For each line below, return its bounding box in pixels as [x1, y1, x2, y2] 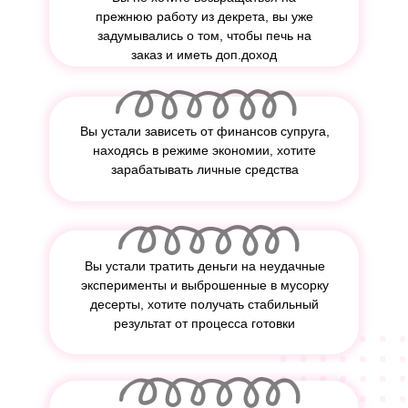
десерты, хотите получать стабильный [90, 297, 319, 311]
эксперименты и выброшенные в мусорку [80, 278, 329, 292]
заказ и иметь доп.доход [131, 47, 277, 62]
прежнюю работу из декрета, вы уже [95, 9, 313, 24]
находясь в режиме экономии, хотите [93, 143, 316, 158]
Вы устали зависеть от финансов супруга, [79, 124, 330, 138]
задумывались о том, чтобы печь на [97, 28, 311, 43]
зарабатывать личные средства [110, 162, 299, 177]
